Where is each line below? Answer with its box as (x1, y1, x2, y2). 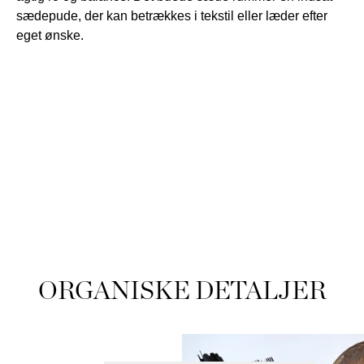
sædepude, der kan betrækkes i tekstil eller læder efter (16, 7, 327, 23)
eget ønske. (16, 27, 84, 42)
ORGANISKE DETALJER (38, 274, 326, 305)
